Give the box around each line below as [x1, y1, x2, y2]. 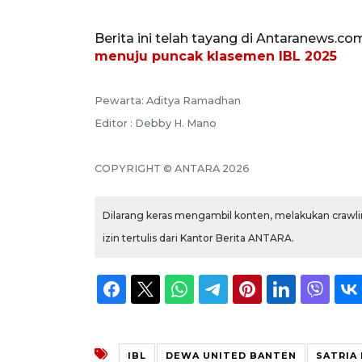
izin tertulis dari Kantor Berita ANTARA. [103, 231, 294, 244]
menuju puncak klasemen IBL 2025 [95, 48, 337, 64]
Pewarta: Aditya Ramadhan [95, 94, 241, 107]
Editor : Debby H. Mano [95, 116, 217, 129]
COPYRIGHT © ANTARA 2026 [95, 162, 250, 175]
